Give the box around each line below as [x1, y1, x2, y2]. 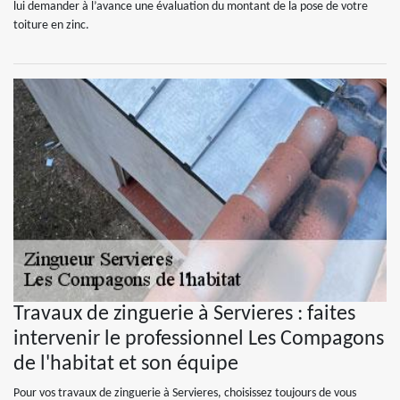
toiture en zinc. [13, 19, 89, 32]
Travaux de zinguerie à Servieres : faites [13, 304, 355, 325]
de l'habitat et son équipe [13, 354, 238, 375]
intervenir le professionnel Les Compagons [13, 329, 384, 350]
